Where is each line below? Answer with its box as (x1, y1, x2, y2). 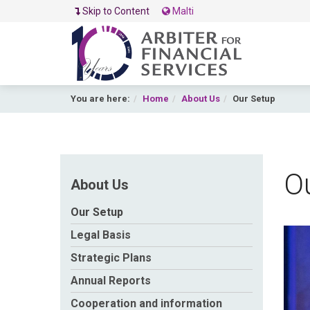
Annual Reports (71, 274, 151, 287)
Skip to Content (80, 6, 154, 17)
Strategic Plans (71, 251, 152, 264)
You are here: (71, 93, 130, 104)
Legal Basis (71, 228, 131, 241)
